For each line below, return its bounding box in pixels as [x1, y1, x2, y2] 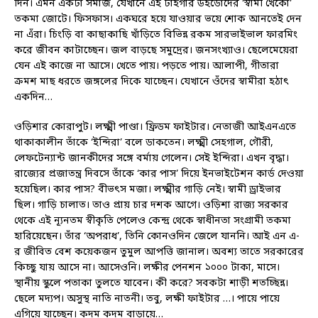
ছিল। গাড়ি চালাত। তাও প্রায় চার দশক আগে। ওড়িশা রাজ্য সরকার [14, 199, 288, 213]
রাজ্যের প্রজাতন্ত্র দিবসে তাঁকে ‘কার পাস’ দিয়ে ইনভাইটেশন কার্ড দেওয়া [14, 168, 304, 182]
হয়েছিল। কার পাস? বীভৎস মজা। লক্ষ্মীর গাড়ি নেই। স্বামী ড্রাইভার [14, 183, 281, 197]
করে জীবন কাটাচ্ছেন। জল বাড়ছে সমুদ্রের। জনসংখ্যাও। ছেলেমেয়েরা [14, 44, 298, 58]
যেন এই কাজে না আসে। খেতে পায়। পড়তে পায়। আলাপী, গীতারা [14, 60, 279, 74]
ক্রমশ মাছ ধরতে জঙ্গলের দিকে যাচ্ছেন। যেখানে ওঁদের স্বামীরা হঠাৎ [14, 75, 289, 89]
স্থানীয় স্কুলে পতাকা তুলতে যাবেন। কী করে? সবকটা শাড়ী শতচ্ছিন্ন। [14, 277, 288, 291]
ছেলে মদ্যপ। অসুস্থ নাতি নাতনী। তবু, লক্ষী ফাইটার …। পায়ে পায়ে [14, 292, 280, 307]
